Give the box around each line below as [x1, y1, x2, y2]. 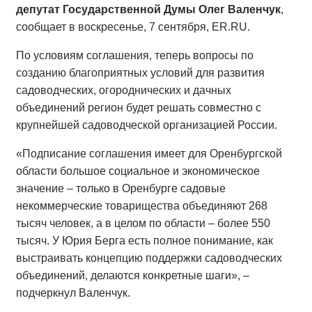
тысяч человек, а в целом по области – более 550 [16, 217, 270, 229]
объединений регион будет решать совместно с [16, 102, 261, 114]
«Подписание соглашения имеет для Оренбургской [16, 148, 282, 159]
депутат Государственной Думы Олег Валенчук [16, 3, 281, 15]
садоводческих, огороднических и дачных [16, 84, 231, 96]
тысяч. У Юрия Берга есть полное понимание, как [16, 235, 273, 247]
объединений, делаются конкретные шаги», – [16, 270, 249, 281]
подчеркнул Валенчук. [16, 287, 130, 299]
